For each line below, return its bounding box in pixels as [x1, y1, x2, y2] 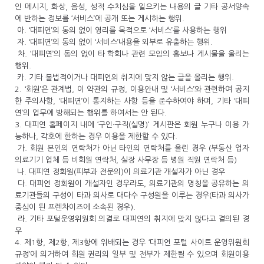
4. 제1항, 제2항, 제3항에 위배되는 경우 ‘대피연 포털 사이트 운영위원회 [15, 239, 249, 246]
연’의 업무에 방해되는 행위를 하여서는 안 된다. [15, 109, 169, 117]
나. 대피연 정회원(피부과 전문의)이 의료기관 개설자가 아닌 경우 [15, 168, 225, 176]
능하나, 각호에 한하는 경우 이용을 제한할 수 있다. [15, 133, 177, 140]
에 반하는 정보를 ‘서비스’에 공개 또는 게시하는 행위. [15, 15, 184, 22]
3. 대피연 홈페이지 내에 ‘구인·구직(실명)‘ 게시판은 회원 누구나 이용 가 [15, 121, 249, 128]
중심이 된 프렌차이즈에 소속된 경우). [15, 203, 136, 211]
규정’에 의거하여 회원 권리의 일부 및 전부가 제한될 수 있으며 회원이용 [15, 250, 249, 258]
